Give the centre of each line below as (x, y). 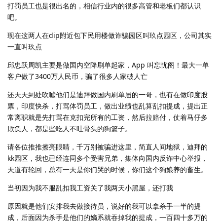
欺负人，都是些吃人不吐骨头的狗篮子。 (70, 128)
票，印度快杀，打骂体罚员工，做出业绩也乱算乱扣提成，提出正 (108, 106)
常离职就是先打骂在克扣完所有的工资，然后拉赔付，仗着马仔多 (108, 117)
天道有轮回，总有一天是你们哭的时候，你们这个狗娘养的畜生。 (108, 169)
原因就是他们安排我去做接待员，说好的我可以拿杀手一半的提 (104, 206)
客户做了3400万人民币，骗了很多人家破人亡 (77, 76)
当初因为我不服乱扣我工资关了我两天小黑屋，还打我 (90, 187)
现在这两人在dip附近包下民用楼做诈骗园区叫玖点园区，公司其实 (110, 35)
